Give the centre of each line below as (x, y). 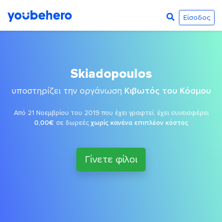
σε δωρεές (72, 123)
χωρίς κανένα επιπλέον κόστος (139, 123)
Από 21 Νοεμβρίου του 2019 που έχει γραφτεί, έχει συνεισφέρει (111, 113)
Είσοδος (196, 17)
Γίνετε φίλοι (111, 160)
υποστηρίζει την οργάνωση (68, 91)
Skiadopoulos (111, 74)
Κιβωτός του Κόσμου (167, 91)
